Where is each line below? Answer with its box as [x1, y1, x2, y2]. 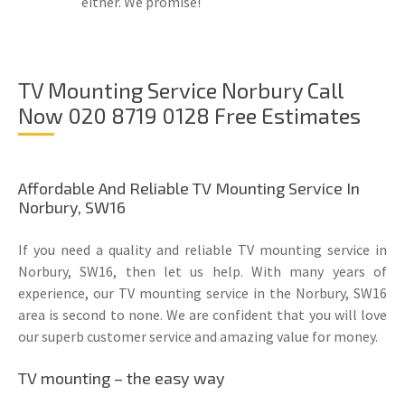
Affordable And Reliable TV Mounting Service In [18, 178, 360, 199]
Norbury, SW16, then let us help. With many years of [18, 262, 387, 281]
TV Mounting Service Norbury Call [18, 77, 343, 104]
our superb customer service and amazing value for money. [18, 327, 378, 346]
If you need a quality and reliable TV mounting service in [18, 240, 387, 259]
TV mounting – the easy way [18, 368, 225, 389]
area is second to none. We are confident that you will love [18, 306, 387, 325]
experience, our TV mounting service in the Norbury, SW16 [18, 284, 387, 303]
